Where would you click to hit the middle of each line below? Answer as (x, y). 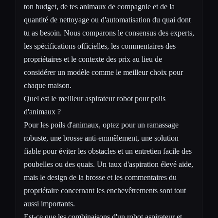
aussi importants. (49, 203)
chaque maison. (48, 85)
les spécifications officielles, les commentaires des (100, 46)
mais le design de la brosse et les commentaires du (100, 177)
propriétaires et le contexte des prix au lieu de (93, 59)
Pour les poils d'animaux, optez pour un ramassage (101, 125)
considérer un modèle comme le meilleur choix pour (103, 72)
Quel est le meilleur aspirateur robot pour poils (95, 98)
